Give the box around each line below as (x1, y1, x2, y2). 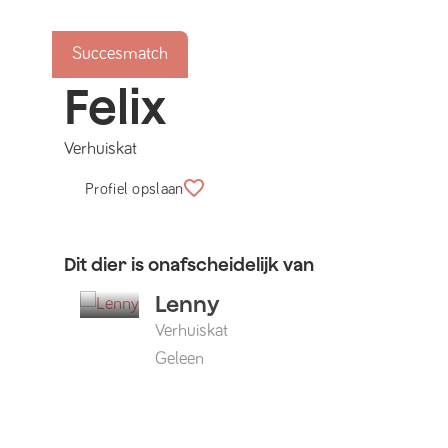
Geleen (155, 350, 204, 368)
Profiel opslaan (85, 181, 184, 197)
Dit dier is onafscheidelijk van (64, 254, 314, 275)
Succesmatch (72, 45, 168, 63)
